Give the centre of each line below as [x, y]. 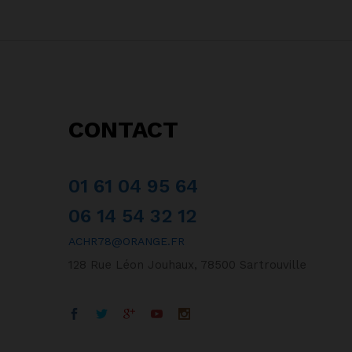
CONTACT [123, 130]
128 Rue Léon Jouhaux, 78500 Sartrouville [187, 265]
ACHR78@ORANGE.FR [126, 242]
